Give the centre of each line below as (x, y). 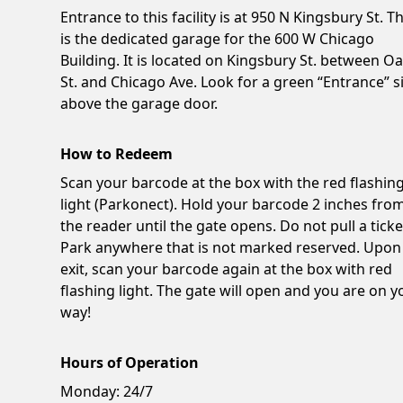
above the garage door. (139, 103)
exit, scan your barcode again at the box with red (227, 269)
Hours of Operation (130, 362)
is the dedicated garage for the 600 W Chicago (218, 38)
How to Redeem (117, 153)
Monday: (90, 391)
